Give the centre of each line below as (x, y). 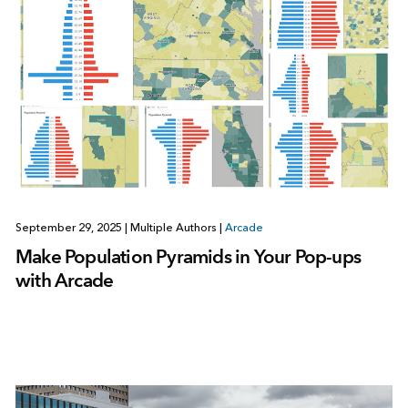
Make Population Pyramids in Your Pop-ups (188, 256)
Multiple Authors (173, 227)
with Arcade (64, 280)
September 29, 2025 (70, 227)
